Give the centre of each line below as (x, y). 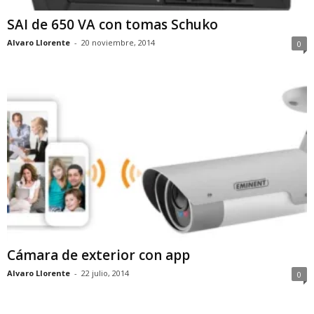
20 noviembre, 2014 (118, 43)
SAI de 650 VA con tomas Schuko (112, 25)
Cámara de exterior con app (98, 255)
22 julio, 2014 (105, 273)
